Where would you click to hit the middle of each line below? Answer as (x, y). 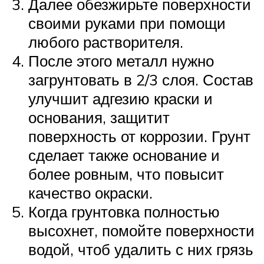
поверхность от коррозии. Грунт (139, 136)
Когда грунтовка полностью (124, 211)
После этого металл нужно (121, 60)
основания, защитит (99, 117)
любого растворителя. (106, 42)
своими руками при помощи (127, 23)
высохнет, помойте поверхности (141, 230)
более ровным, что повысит (126, 174)
